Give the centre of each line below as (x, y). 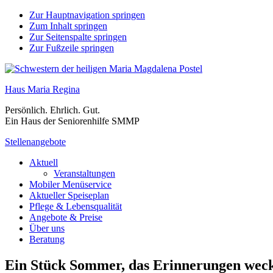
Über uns (47, 228)
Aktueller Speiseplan (69, 195)
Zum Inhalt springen (68, 26)
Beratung (47, 239)
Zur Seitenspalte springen (78, 37)
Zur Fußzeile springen (72, 48)
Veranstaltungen (84, 173)
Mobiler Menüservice (70, 184)
